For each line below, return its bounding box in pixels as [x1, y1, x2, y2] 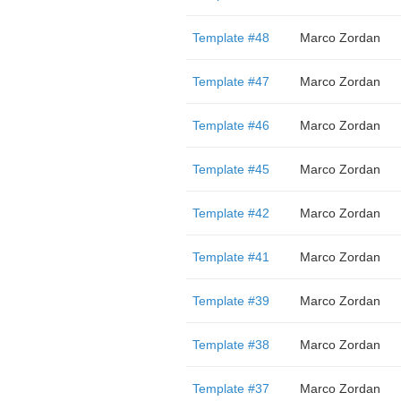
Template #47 [192, 74, 269, 89]
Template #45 [192, 162, 269, 176]
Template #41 [192, 250, 269, 264]
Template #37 [192, 381, 269, 396]
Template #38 [192, 337, 269, 352]
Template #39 [192, 294, 269, 308]
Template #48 [192, 30, 269, 45]
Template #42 [192, 206, 269, 220]
